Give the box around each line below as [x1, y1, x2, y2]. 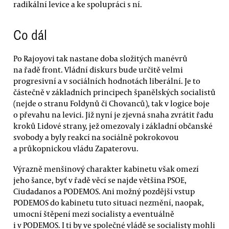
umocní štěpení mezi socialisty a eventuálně [13, 208, 174, 219]
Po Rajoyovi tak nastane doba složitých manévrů [13, 53, 188, 64]
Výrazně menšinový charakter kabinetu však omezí [13, 163, 199, 174]
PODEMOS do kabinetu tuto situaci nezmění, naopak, [13, 197, 204, 208]
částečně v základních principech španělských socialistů [13, 87, 216, 98]
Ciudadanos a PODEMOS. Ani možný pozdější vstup [13, 186, 195, 196]
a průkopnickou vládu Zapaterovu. [13, 143, 139, 154]
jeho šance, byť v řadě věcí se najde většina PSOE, [13, 174, 187, 185]
